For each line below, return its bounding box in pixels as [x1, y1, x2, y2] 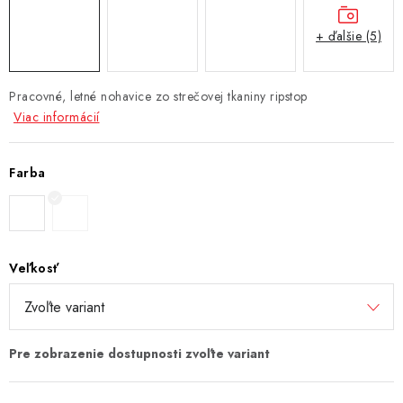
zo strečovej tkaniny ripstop [155, 86, 308, 105]
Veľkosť [9, 258, 59, 277]
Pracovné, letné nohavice [9, 86, 156, 105]
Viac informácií [13, 107, 100, 126]
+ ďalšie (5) [316, 27, 381, 46]
